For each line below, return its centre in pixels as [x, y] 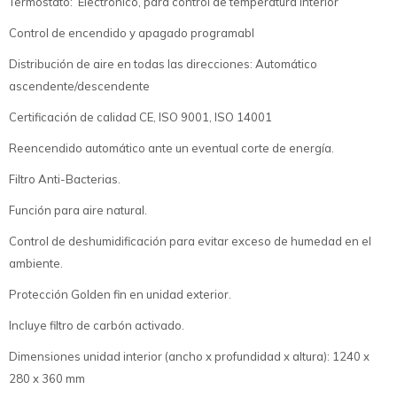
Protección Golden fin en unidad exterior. [120, 294]
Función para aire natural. [78, 210]
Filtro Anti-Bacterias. [65, 179]
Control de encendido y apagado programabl [132, 32]
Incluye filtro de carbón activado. [97, 325]
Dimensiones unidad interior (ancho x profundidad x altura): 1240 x [189, 356]
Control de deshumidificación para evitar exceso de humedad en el [190, 241]
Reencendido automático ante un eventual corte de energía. [171, 148]
